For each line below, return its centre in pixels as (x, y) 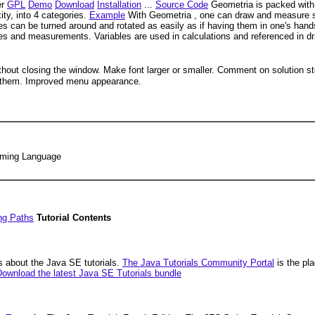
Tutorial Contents (74, 218)
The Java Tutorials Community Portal (198, 262)
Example (107, 15)
